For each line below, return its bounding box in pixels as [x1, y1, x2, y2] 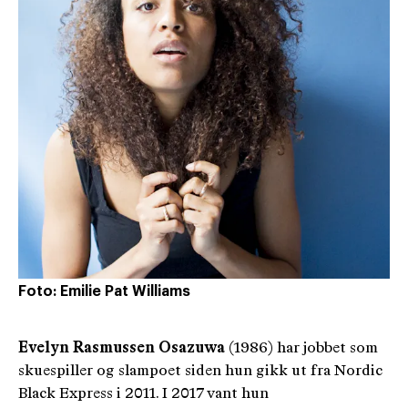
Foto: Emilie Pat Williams [18, 284, 190, 299]
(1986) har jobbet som [225, 341, 378, 356]
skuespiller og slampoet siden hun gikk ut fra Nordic [18, 363, 382, 379]
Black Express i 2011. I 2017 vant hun [18, 386, 269, 402]
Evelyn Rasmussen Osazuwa [18, 341, 225, 356]
